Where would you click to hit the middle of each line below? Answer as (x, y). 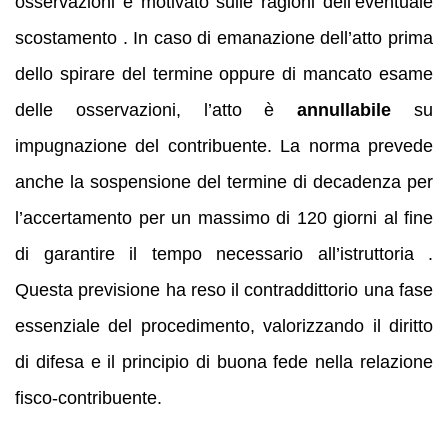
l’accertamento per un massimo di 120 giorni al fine (224, 218)
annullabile (344, 110)
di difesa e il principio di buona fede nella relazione (224, 362)
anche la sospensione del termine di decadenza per (224, 182)
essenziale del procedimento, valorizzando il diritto (224, 326)
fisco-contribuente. (88, 398)
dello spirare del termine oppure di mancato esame (224, 74)
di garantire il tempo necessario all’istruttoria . (224, 254)
